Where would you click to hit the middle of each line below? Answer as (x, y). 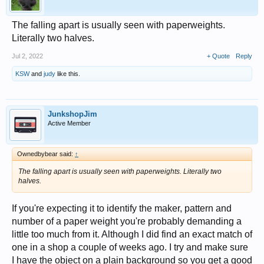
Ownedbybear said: (46, 154)
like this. (68, 74)
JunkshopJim (72, 114)
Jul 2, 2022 (27, 56)
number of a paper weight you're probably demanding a (127, 222)
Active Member (69, 123)
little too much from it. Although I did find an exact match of (132, 235)
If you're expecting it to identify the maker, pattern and (122, 209)
